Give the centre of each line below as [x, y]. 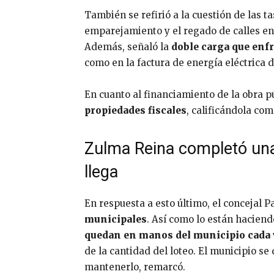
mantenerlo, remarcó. [135, 267]
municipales [116, 219]
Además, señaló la [128, 46]
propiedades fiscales [135, 110]
